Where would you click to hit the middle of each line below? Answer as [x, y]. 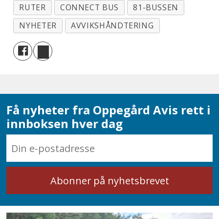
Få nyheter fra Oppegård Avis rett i [109, 109]
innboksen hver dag [65, 123]
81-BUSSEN [156, 8]
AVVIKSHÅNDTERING [112, 26]
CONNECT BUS [89, 8]
